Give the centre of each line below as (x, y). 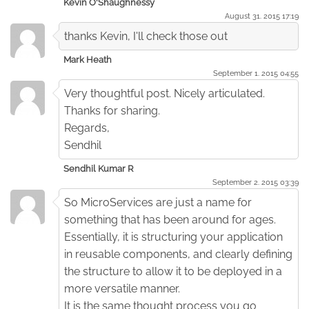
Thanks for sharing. (112, 110)
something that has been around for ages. (170, 219)
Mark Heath (88, 59)
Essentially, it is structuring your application (173, 237)
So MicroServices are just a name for (158, 202)
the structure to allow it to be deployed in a (173, 271)
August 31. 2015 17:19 (262, 16)
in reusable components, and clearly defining (178, 254)
